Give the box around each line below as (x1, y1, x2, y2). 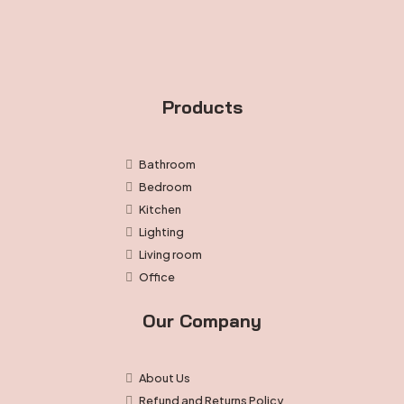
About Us (139, 370, 190, 385)
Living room (139, 246, 202, 262)
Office (139, 269, 175, 284)
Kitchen (139, 201, 181, 216)
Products (161, 95, 243, 118)
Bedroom (139, 179, 192, 194)
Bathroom (139, 156, 196, 171)
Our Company (142, 308, 262, 332)
